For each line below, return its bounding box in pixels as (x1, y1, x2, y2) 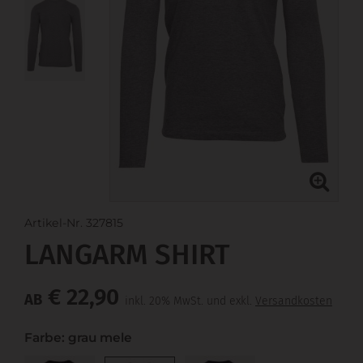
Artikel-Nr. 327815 (24, 215, 123, 230)
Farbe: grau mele (24, 329, 132, 345)
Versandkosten (255, 293, 332, 308)
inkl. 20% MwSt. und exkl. (125, 293, 255, 308)
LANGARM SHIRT (24, 237, 230, 271)
